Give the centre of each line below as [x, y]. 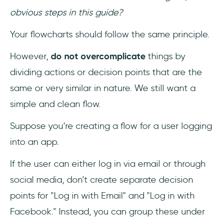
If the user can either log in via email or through [108, 164]
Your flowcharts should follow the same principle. [111, 35]
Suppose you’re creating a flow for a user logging [111, 126]
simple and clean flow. [56, 104]
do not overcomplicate [99, 56]
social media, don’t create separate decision [102, 180]
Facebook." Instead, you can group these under [108, 212]
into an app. [36, 142]
